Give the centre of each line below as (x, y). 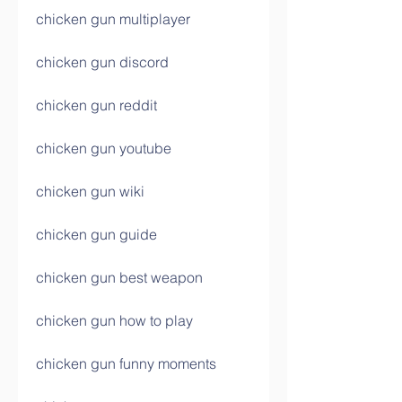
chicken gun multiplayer (113, 19)
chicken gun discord (102, 62)
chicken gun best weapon (119, 277)
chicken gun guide (96, 234)
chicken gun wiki (90, 191)
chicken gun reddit (96, 105)
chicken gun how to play (114, 320)
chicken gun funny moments (126, 363)
